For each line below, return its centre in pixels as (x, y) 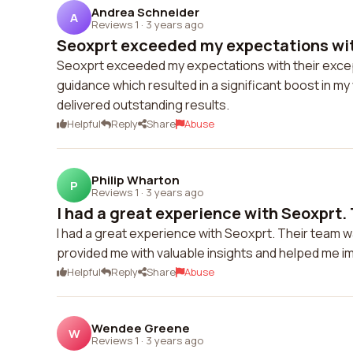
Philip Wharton (136, 180)
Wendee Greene (141, 328)
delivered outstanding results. (143, 105)
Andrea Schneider (145, 12)
